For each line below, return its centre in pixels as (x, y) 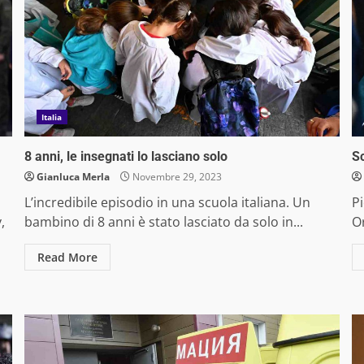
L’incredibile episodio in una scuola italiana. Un (167, 203)
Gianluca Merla (73, 177)
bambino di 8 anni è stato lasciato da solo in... (163, 222)
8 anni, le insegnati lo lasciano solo (126, 157)
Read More (67, 258)
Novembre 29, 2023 (175, 177)
